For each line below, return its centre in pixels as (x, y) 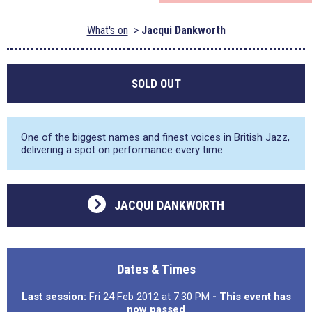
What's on (107, 30)
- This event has (251, 297)
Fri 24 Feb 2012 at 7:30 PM (149, 297)
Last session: (54, 297)
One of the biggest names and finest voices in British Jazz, (155, 137)
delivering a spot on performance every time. (123, 150)
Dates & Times (156, 269)
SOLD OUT (156, 84)
